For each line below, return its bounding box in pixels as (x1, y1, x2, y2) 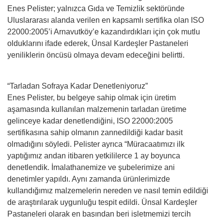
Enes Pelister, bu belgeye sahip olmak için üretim (7, 93, 176, 102)
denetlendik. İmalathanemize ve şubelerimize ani (7, 163, 175, 171)
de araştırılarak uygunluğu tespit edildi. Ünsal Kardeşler (7, 198, 197, 206)
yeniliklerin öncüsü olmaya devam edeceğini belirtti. (7, 50, 185, 59)
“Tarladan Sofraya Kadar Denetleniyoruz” (7, 81, 148, 90)
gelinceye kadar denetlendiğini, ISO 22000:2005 (7, 116, 173, 125)
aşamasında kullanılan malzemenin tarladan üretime (7, 105, 186, 113)
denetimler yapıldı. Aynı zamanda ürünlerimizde (7, 174, 170, 183)
